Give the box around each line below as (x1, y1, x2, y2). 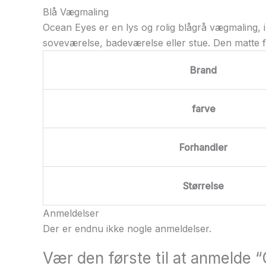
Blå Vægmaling (43, 5, 109, 18)
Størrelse (183, 179, 224, 192)
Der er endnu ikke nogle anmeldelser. (43, 222, 211, 235)
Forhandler (179, 141, 227, 153)
